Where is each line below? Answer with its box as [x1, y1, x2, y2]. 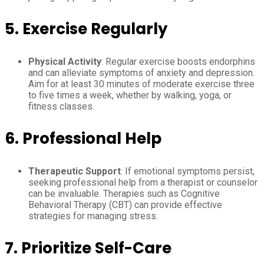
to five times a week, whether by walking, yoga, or [28, 89, 232, 101]
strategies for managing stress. [28, 210, 158, 222]
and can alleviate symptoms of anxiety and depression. [28, 67, 255, 78]
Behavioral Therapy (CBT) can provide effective [28, 199, 222, 210]
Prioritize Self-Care [21, 237, 171, 259]
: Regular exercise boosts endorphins [101, 55, 255, 67]
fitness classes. [28, 100, 94, 112]
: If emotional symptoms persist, [121, 165, 255, 177]
